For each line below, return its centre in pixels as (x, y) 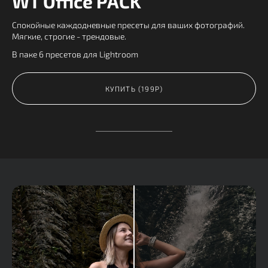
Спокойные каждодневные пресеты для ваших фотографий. (128, 25)
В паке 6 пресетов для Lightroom (75, 54)
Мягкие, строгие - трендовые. (69, 36)
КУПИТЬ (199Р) (134, 88)
